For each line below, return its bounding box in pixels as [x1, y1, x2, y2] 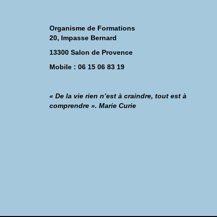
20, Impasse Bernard [49, 34, 117, 42]
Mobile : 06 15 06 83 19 [49, 63, 124, 71]
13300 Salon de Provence [49, 48, 133, 56]
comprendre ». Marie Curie [49, 102, 136, 109]
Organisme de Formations [49, 24, 135, 32]
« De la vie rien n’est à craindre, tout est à [49, 92, 186, 100]
